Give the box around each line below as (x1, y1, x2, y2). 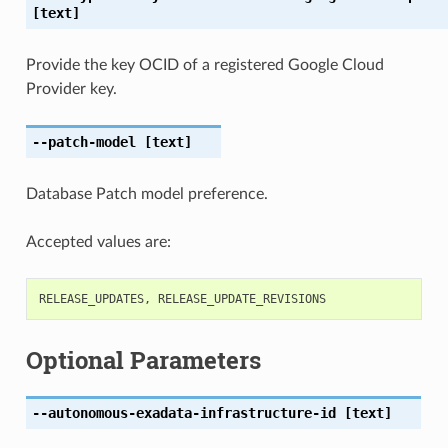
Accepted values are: (25, 233, 171, 250)
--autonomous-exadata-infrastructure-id (31, 404, 336, 421)
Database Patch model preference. (25, 185, 268, 202)
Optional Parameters (25, 343, 261, 376)
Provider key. (25, 80, 117, 97)
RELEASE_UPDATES (38, 291, 144, 306)
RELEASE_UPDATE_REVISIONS (157, 291, 326, 306)
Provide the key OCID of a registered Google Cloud (25, 56, 384, 73)
